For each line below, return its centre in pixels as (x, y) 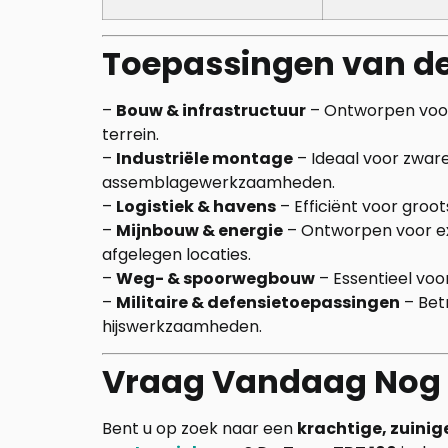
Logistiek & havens (196, 206)
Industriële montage (204, 158)
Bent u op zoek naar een (199, 429)
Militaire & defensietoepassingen (258, 302)
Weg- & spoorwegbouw (215, 278)
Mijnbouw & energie (199, 230)
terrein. (130, 134)
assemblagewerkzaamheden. (218, 182)
